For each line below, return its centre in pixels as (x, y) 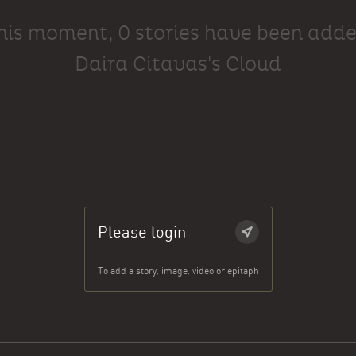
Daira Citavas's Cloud (178, 64)
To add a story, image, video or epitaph (178, 271)
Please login (141, 232)
